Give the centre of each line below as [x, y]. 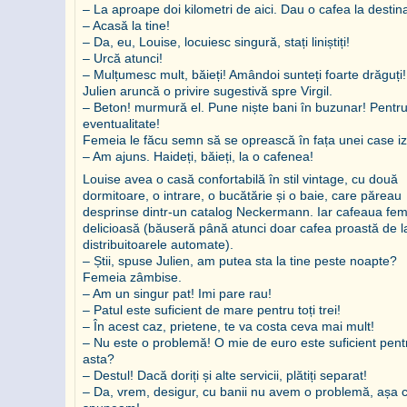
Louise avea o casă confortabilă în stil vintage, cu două [240, 179]
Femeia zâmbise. [132, 277]
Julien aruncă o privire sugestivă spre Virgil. [208, 90]
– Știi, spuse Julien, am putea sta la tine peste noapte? [240, 260]
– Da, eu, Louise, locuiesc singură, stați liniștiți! [216, 41]
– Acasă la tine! [126, 25]
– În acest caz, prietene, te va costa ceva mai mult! [228, 326]
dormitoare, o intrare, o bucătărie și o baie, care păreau [242, 195]
